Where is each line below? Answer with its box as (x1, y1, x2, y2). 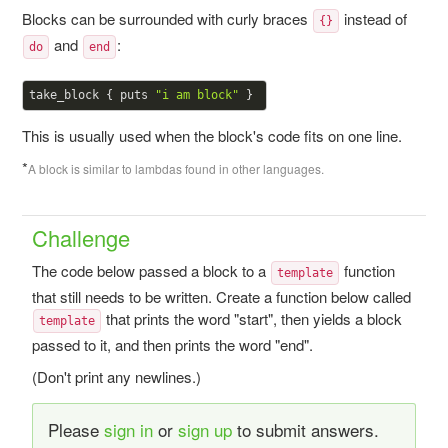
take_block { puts (28, 88, 155, 102)
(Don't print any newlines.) (31, 366, 201, 387)
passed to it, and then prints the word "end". (31, 334, 313, 355)
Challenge (31, 222, 130, 253)
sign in (103, 417, 153, 442)
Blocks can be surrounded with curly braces (21, 8, 312, 29)
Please (47, 417, 104, 442)
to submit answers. (231, 417, 379, 442)
